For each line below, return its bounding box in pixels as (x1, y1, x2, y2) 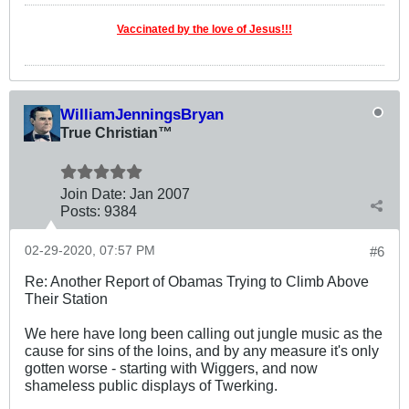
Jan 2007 (130, 184, 190, 202)
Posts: (60, 202, 100, 219)
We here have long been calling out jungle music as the (25, 324, 383, 341)
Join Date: (60, 184, 126, 202)
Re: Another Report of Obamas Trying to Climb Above (25, 272, 369, 289)
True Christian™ (60, 123, 173, 141)
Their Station (25, 289, 108, 307)
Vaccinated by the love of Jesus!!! (117, 22, 292, 36)
